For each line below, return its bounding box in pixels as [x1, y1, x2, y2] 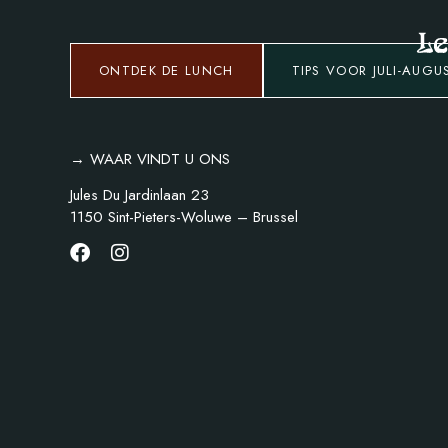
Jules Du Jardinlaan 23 [70, 184, 209, 207]
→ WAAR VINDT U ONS [70, 148, 230, 170]
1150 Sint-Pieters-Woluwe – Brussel [70, 206, 298, 229]
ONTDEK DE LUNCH [99, 61, 234, 80]
